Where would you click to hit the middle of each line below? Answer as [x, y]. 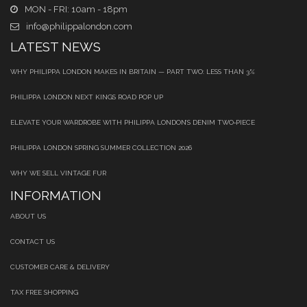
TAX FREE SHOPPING [44, 293]
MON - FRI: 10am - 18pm [76, 10]
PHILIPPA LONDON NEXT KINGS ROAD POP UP [87, 97]
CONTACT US [33, 242]
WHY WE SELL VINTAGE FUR [58, 173]
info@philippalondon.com [79, 27]
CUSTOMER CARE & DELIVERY [60, 267]
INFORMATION [56, 196]
